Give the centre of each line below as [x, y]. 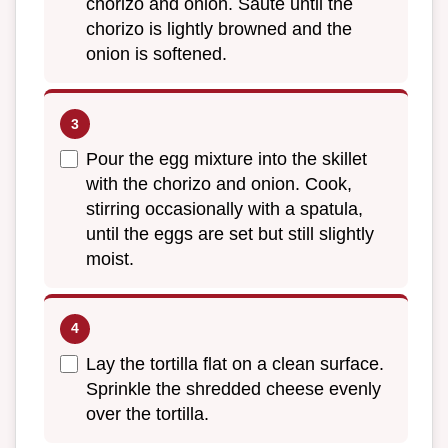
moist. [110, 259]
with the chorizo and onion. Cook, [219, 184]
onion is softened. [156, 54]
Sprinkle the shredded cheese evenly [233, 388]
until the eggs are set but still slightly [230, 234]
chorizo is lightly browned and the [219, 29]
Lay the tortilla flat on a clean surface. [235, 363]
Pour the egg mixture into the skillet [226, 159]
